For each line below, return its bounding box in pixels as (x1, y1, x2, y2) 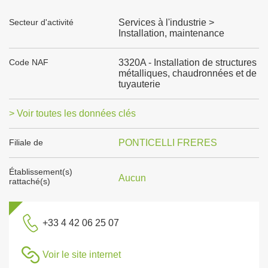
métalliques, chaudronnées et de (118, 68, 257, 78)
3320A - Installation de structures (118, 57, 257, 68)
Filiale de (9, 138, 43, 147)
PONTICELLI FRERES (118, 138, 217, 148)
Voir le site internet (42, 249, 121, 260)
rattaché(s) (9, 176, 50, 186)
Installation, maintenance (118, 28, 224, 38)
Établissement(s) (9, 167, 72, 176)
